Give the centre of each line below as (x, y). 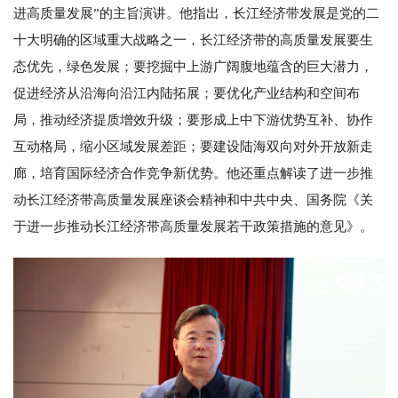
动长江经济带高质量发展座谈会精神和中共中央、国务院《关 (193, 199)
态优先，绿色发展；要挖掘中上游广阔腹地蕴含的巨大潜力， (193, 66)
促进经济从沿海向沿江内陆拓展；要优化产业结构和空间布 (187, 93)
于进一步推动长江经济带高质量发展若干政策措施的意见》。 (193, 226)
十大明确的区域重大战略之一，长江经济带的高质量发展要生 (193, 40)
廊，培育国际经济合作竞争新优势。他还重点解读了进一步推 (193, 173)
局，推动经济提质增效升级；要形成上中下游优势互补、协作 (193, 119)
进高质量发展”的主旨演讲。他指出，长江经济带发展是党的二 (196, 13)
